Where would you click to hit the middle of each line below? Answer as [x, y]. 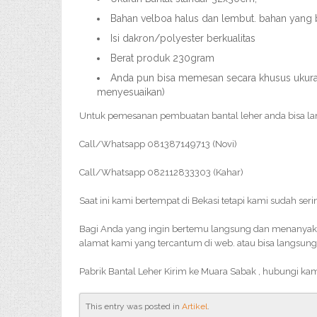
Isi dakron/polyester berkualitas [183, 38]
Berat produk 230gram [162, 58]
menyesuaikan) [131, 92]
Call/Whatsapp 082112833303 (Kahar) [161, 172]
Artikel [195, 306]
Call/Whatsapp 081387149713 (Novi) [158, 144]
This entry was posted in [134, 306]
